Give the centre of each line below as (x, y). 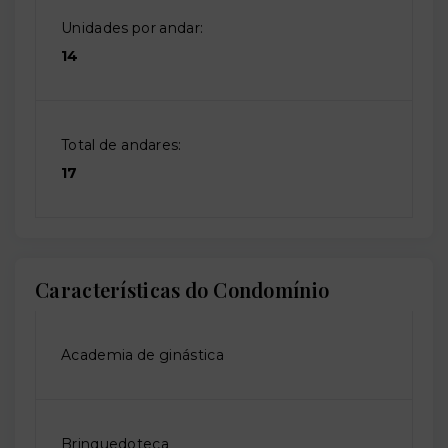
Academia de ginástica (142, 355)
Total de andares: (121, 145)
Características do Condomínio (182, 290)
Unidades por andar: (132, 28)
